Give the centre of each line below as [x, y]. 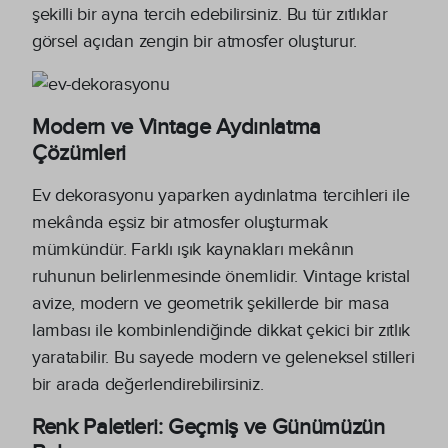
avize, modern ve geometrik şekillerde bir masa [211, 303]
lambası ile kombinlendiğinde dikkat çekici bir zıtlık [221, 330]
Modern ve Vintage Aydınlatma [177, 126]
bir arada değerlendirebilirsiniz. [148, 384]
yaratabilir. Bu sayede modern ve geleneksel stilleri [223, 357]
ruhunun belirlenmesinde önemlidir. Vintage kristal [221, 276]
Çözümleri [79, 152]
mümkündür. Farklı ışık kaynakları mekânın [193, 249]
